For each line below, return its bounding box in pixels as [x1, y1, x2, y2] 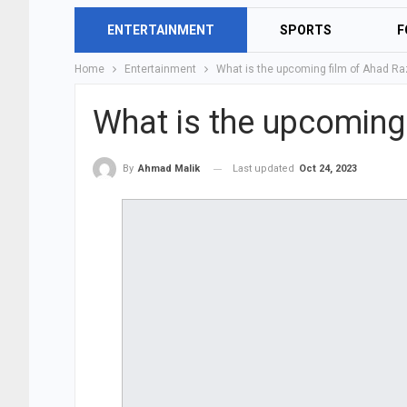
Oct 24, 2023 [299, 163, 357, 174]
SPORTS [280, 23, 332, 37]
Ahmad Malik [138, 163, 200, 175]
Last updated [233, 163, 297, 174]
